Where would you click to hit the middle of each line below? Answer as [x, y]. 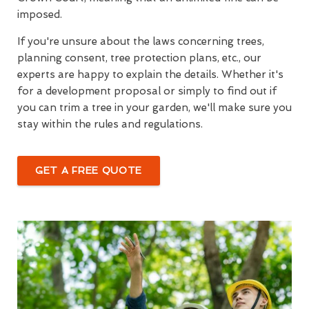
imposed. [40, 15]
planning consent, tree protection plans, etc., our [139, 58]
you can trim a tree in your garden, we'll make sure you [154, 108]
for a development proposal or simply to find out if [147, 91]
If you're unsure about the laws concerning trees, [141, 42]
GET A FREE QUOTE [89, 171]
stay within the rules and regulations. [110, 124]
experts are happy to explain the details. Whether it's [150, 75]
